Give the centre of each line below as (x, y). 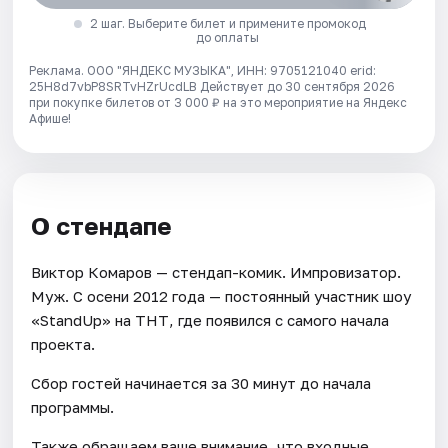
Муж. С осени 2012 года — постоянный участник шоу (221, 295)
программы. (73, 406)
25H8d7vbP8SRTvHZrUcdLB (115, 87)
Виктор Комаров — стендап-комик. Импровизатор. (216, 271)
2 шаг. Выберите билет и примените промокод (227, 24)
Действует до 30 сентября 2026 (298, 87)
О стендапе (102, 226)
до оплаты (228, 38)
